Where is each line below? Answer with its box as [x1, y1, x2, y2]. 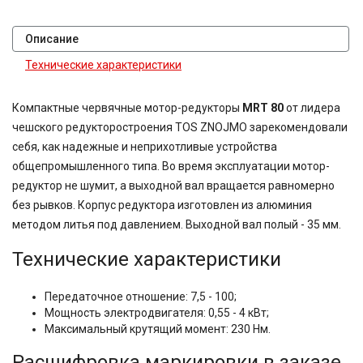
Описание [25, 32, 79, 45]
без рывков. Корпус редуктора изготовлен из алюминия [12, 199, 312, 211]
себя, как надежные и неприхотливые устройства [12, 140, 277, 153]
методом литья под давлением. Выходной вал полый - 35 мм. [12, 218, 341, 231]
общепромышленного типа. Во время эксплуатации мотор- [12, 160, 330, 173]
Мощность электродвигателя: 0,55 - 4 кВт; [45, 306, 269, 319]
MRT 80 [242, 101, 284, 114]
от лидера [284, 101, 340, 114]
